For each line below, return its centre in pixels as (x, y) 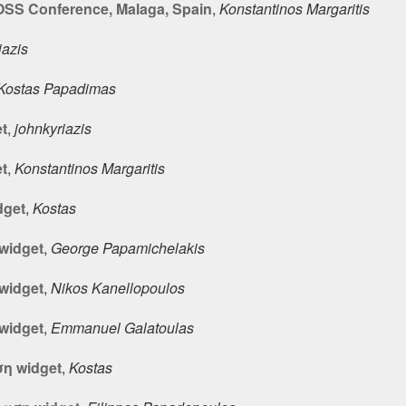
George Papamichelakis (128, 247)
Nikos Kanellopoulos (118, 287)
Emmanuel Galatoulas (122, 327)
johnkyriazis (53, 128)
